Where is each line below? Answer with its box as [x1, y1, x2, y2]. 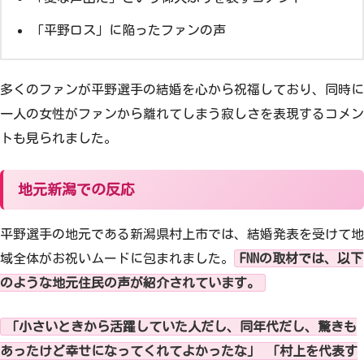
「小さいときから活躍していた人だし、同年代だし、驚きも [6, 320, 357, 334]
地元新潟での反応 [18, 182, 135, 197]
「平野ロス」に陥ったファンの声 [31, 24, 226, 37]
